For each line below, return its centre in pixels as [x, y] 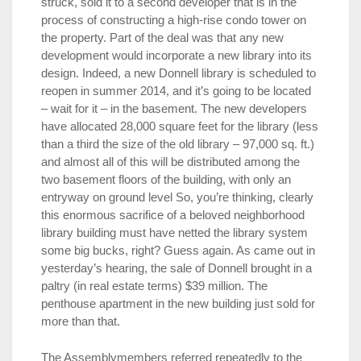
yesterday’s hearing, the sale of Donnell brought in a [176, 268]
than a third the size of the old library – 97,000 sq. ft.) [178, 144]
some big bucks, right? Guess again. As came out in [178, 251]
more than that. [81, 322]
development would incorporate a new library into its [176, 56]
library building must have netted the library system [174, 233]
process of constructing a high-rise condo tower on [174, 20]
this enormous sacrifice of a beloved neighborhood [173, 215]
